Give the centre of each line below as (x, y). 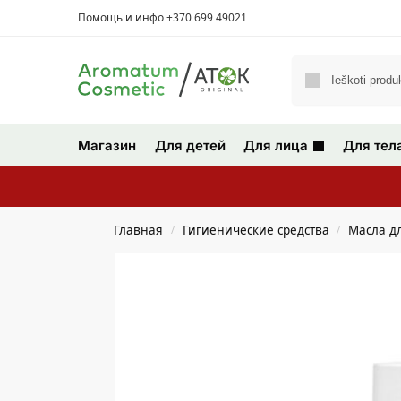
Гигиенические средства (256, 230)
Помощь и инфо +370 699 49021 (162, 17)
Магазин (107, 145)
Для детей (190, 145)
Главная (139, 230)
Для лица (276, 145)
